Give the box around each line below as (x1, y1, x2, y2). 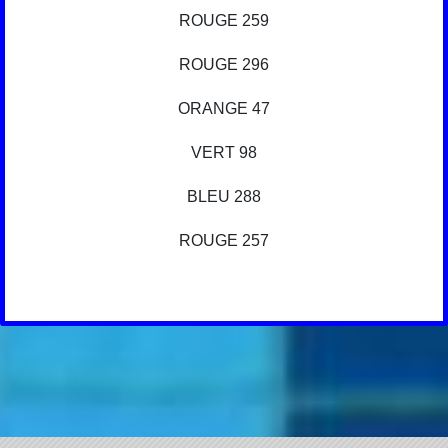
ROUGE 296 (179, 56, 269, 74)
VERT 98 (191, 144, 257, 162)
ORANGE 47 (178, 100, 270, 118)
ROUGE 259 (179, 12, 269, 30)
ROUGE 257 (179, 232, 269, 250)
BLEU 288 (187, 188, 261, 206)
